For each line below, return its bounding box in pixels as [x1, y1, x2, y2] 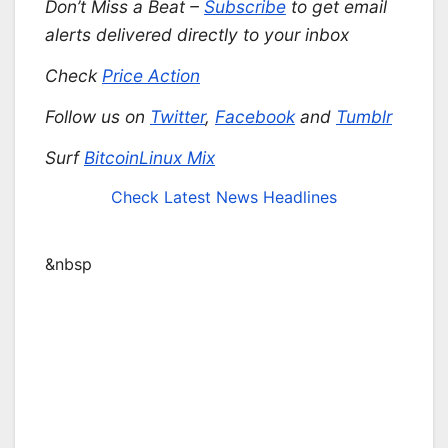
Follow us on [45, 105, 150, 127]
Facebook [215, 105, 295, 127]
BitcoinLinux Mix [84, 146, 215, 168]
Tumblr [336, 105, 392, 127]
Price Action [102, 65, 200, 87]
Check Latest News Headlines [111, 187, 337, 208]
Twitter [150, 105, 205, 127]
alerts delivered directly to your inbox [45, 24, 349, 46]
